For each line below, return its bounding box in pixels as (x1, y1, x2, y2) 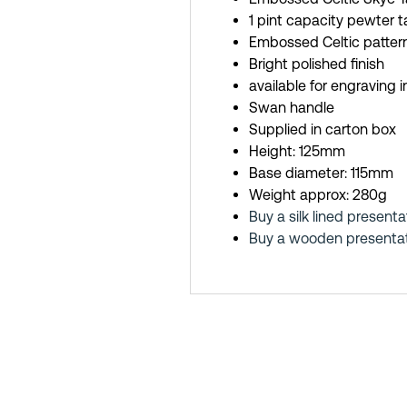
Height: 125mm (248, 142, 345, 160)
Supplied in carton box (248, 120, 396, 138)
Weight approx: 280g (248, 185, 387, 203)
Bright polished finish (248, 55, 384, 73)
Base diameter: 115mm (248, 164, 393, 182)
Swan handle (248, 98, 334, 116)
